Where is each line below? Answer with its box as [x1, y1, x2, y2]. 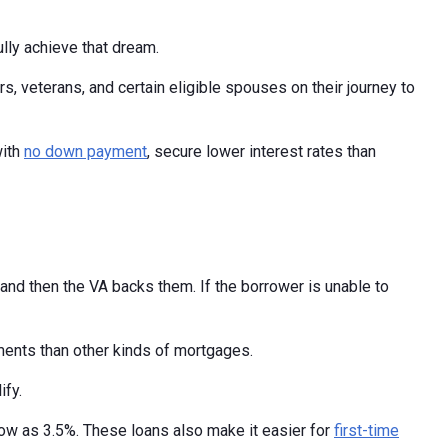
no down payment [24, 142, 147, 162]
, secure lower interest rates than [147, 142, 376, 162]
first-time [334, 421, 399, 441]
